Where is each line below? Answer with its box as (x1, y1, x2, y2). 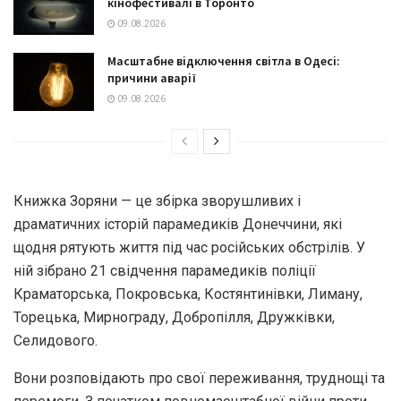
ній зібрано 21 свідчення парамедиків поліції (13, 261, 316, 279)
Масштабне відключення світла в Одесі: (107, 53, 340, 70)
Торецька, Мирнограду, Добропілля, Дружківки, (13, 308, 335, 326)
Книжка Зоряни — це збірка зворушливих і (13, 192, 301, 209)
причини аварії (107, 70, 196, 87)
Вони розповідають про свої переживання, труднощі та (13, 369, 385, 387)
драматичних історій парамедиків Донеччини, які (13, 215, 342, 233)
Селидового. (13, 331, 98, 349)
